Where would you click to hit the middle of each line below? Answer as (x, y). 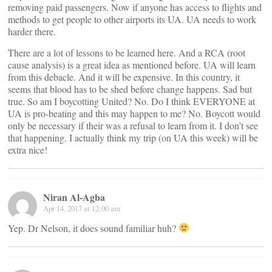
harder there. (32, 31)
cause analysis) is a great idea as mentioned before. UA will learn (132, 64)
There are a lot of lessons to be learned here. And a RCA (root (127, 52)
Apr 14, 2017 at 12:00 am (82, 208)
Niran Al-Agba (74, 197)
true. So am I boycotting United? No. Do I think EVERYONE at (131, 101)
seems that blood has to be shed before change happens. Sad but (130, 89)
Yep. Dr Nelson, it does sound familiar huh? (93, 228)
